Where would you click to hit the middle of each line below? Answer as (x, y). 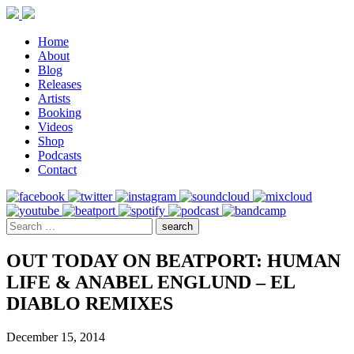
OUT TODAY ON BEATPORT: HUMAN (173, 260)
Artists (54, 98)
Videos (55, 127)
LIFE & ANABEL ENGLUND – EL (151, 282)
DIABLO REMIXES (90, 303)
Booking (60, 113)
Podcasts (60, 155)
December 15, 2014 (56, 337)
